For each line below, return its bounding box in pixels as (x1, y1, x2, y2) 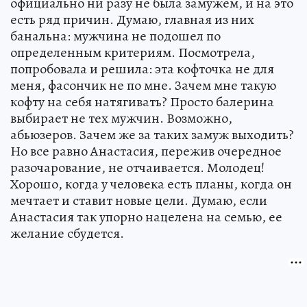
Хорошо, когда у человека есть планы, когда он (10, 175, 292, 194)
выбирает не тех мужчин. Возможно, (10, 109, 232, 128)
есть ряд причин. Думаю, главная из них (10, 10, 254, 29)
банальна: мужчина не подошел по (10, 27, 221, 46)
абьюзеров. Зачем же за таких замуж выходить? (10, 125, 294, 145)
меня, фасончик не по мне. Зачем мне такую (10, 76, 276, 95)
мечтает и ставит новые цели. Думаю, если (10, 191, 267, 210)
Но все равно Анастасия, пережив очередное (10, 142, 282, 161)
